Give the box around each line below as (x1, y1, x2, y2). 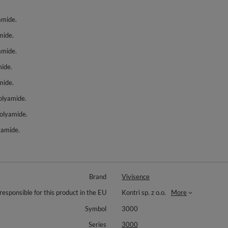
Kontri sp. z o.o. (122, 188, 166, 196)
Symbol (85, 205, 106, 213)
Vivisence (122, 173, 150, 181)
